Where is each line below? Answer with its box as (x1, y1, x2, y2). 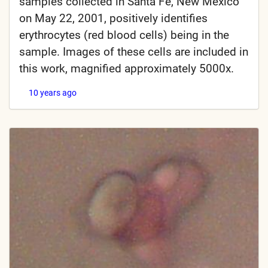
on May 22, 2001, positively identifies (19, 11, 208, 26)
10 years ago (29, 88, 77, 98)
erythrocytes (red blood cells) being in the (19, 28, 229, 42)
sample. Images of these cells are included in (19, 45, 248, 59)
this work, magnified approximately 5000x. (19, 62, 234, 76)
